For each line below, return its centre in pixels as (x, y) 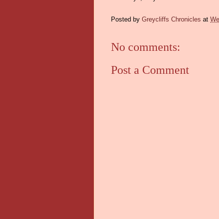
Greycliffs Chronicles (171, 20)
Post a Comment (150, 70)
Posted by (126, 20)
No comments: (146, 47)
